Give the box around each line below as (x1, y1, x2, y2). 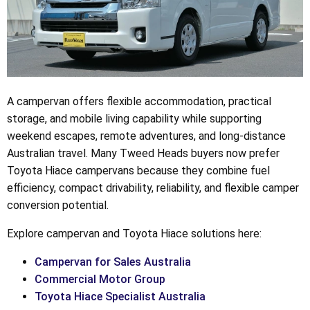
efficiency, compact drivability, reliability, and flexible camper (7, 181, 299, 195)
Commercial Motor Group (35, 273, 165, 286)
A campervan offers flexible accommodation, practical (7, 95, 271, 109)
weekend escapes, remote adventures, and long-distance (7, 129, 286, 143)
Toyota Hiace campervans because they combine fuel (7, 164, 270, 178)
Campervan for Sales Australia (35, 255, 191, 269)
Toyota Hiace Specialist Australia (35, 290, 206, 304)
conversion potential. (7, 199, 109, 212)
